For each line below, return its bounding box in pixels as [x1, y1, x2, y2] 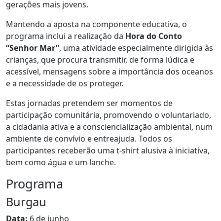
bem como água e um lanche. [6, 156, 116, 168]
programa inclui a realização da [6, 30, 125, 41]
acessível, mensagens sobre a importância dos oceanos [6, 66, 213, 77]
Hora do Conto [125, 30, 182, 41]
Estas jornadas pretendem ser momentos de [6, 97, 173, 109]
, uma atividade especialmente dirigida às [59, 42, 213, 53]
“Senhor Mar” [6, 42, 59, 53]
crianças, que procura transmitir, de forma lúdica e [6, 54, 194, 65]
